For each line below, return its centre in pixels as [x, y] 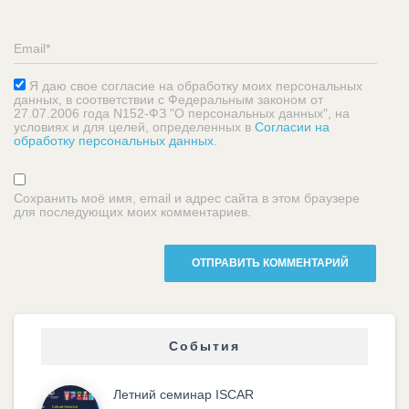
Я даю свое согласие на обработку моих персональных [196, 86]
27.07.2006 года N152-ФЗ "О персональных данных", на [182, 114]
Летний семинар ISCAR [184, 395]
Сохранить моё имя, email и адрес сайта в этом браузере [187, 199]
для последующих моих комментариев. [132, 212]
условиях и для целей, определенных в [134, 127]
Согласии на [292, 127]
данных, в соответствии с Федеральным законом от [168, 100]
